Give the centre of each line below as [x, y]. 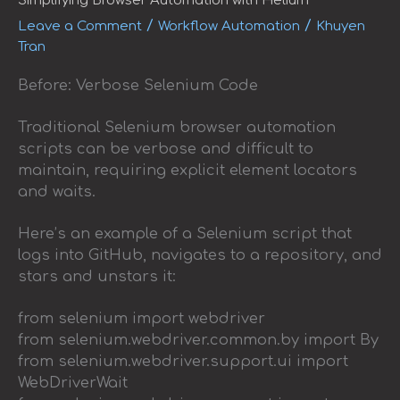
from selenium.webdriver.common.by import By [198, 340]
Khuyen [341, 27]
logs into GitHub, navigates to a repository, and [200, 255]
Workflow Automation [229, 27]
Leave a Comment [80, 27]
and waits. [57, 192]
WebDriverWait [73, 383]
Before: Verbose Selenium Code [138, 85]
